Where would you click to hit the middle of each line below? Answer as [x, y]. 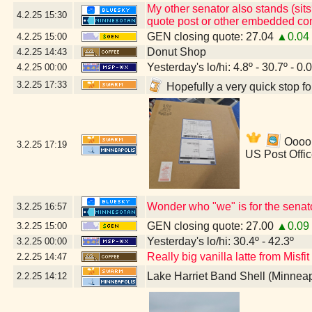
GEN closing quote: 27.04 [212, 37]
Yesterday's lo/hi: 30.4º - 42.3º [220, 241]
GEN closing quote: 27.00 [212, 226]
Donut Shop [177, 52]
